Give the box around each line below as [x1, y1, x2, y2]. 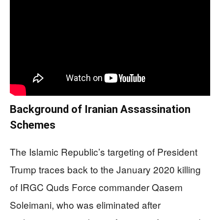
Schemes [10, 118, 55, 131]
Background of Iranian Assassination [10, 103, 191, 115]
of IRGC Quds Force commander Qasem [10, 180, 183, 193]
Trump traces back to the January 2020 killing [10, 162, 201, 176]
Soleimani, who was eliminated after [10, 197, 161, 211]
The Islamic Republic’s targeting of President [10, 144, 197, 158]
